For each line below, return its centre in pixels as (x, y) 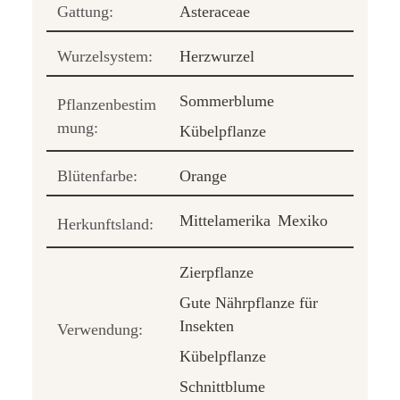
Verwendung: (100, 330)
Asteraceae (215, 12)
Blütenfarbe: (97, 176)
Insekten (207, 326)
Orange (203, 176)
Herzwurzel (217, 57)
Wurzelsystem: (105, 57)
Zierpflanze (217, 273)
